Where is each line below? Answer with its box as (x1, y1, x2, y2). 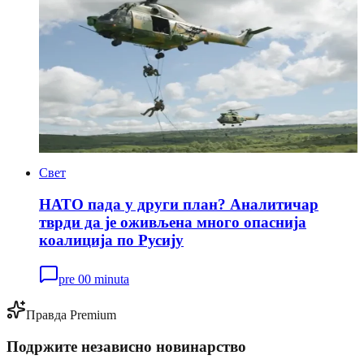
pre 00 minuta (58, 272, 129, 287)
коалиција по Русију (39, 231, 184, 249)
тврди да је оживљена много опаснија (39, 213, 306, 231)
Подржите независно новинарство (6, 337, 246, 355)
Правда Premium (26, 308, 116, 323)
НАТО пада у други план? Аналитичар (39, 195, 318, 213)
